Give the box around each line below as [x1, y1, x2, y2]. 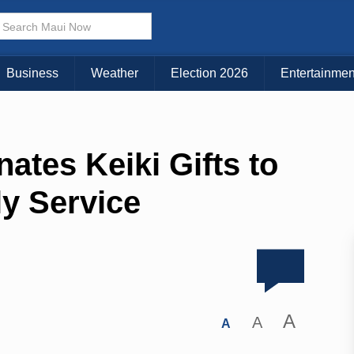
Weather [91, 66, 138, 81]
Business [6, 66, 58, 81]
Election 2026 [171, 66, 248, 81]
